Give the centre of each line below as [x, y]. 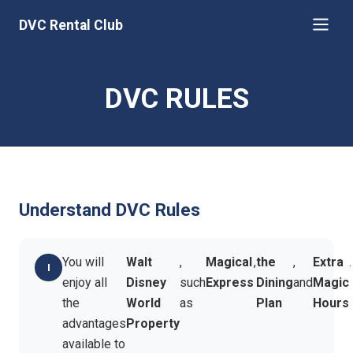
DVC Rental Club [71, 25]
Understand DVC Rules [110, 209]
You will [84, 262]
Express [230, 283]
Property [153, 324]
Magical [229, 262]
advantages [95, 324]
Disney [147, 283]
